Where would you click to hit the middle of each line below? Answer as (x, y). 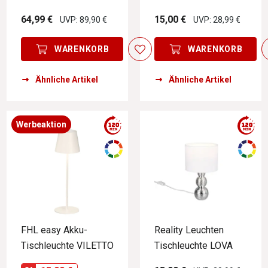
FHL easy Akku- (54, 230)
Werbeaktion (41, 124)
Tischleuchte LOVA (194, 245)
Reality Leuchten (189, 230)
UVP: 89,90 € (83, 20)
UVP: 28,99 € (217, 20)
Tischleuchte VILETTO (67, 245)
